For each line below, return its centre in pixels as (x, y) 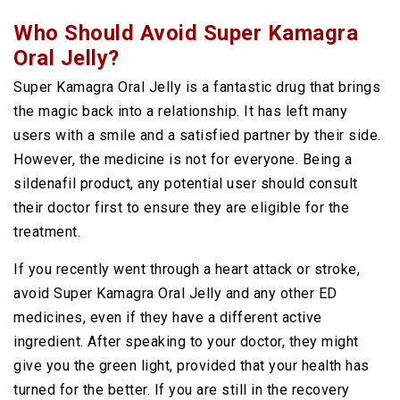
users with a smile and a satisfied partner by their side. (197, 135)
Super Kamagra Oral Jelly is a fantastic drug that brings (197, 87)
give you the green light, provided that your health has (192, 366)
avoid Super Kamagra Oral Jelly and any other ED (175, 293)
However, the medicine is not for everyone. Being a (183, 159)
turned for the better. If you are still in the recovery (182, 390)
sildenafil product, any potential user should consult (186, 183)
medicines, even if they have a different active (168, 317)
